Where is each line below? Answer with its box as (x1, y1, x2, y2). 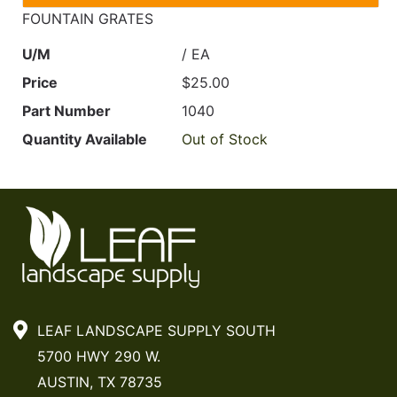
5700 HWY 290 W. (32, 347, 160, 366)
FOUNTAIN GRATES (22, 9, 153, 27)
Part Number (22, 101, 111, 120)
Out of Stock (182, 129, 269, 148)
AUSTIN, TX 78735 (32, 373, 162, 392)
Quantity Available (22, 129, 147, 148)
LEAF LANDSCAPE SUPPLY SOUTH (32, 322, 276, 340)
